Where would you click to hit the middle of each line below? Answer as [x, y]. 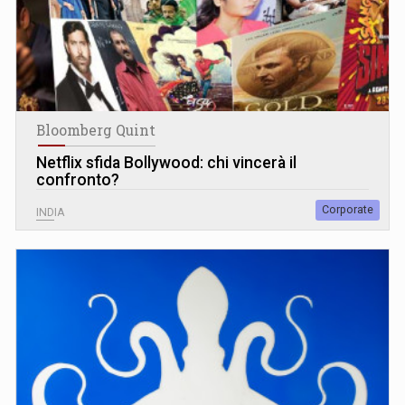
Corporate [348, 209]
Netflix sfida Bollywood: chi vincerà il [166, 162]
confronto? [78, 179]
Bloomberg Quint [96, 130]
